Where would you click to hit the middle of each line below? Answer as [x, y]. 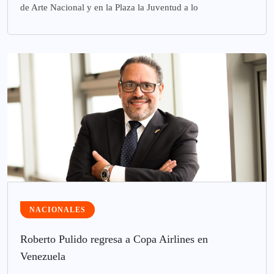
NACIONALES [57, 209]
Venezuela [43, 256]
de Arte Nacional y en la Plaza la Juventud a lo [109, 7]
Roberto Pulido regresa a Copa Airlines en [114, 239]
